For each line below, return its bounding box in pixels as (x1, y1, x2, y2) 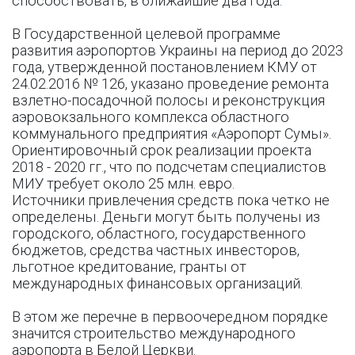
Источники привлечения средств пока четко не (12, 192, 330, 208)
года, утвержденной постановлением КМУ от (12, 59, 317, 75)
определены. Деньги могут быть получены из (12, 208, 320, 225)
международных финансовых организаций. (12, 275, 303, 292)
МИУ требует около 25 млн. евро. (12, 175, 235, 192)
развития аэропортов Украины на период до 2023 (12, 42, 343, 59)
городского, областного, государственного (12, 225, 306, 242)
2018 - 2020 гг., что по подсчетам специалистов (12, 158, 326, 175)
